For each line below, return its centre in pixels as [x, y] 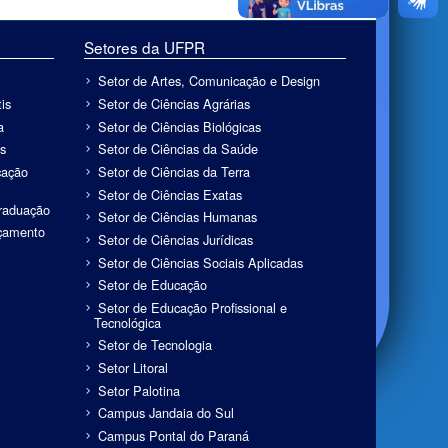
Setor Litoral [132, 368]
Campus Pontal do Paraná [173, 435]
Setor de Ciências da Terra [173, 171]
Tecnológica [127, 322]
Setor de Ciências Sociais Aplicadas [200, 262]
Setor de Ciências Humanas [177, 217]
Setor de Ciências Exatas [169, 194]
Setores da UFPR [144, 47]
